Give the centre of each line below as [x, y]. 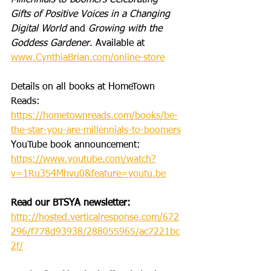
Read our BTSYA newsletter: [71, 203]
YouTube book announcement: [77, 145]
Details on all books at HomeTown [84, 87]
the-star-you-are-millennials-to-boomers [96, 131]
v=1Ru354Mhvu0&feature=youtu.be [88, 174]
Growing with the [127, 29]
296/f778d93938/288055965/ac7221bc [95, 232]
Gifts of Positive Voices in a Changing [92, 15]
